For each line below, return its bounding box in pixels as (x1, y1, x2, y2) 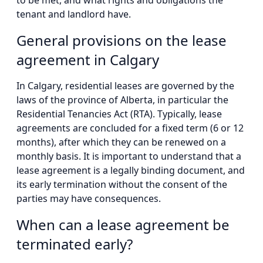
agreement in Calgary (16, 50, 159, 69)
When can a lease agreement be (16, 215, 230, 234)
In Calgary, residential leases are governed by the (16, 79, 234, 92)
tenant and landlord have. (16, 8, 131, 21)
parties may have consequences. (16, 192, 161, 205)
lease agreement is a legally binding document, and (16, 164, 245, 177)
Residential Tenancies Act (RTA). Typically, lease (16, 107, 222, 120)
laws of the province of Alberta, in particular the (16, 93, 228, 106)
